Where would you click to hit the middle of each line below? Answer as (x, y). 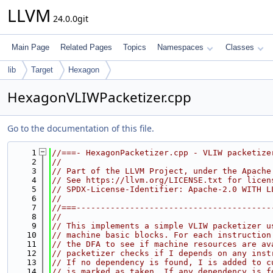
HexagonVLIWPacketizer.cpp (99, 97)
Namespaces (180, 47)
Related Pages (86, 47)
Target (42, 70)
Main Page (30, 47)
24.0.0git (69, 19)
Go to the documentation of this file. (81, 128)
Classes (240, 47)
